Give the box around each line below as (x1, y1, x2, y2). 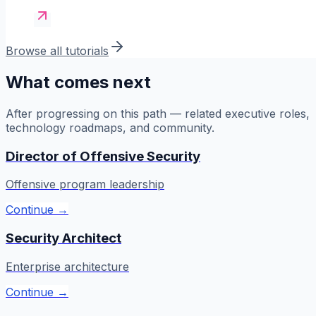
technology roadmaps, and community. (6, 120, 214, 135)
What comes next (6, 72, 151, 93)
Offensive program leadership (6, 177, 164, 192)
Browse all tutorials (6, 44, 109, 59)
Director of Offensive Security (6, 147, 200, 164)
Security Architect (6, 230, 121, 247)
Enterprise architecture (6, 259, 129, 274)
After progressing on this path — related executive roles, (6, 106, 310, 121)
